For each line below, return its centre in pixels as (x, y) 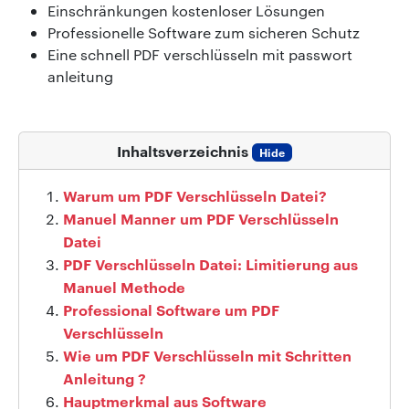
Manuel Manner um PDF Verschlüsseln (201, 218)
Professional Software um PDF (171, 309)
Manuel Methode (124, 286)
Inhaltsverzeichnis (185, 150)
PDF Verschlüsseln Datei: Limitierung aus (210, 263)
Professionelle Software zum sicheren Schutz (204, 32)
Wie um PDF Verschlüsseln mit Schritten (207, 355)
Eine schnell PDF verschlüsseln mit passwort (200, 54)
